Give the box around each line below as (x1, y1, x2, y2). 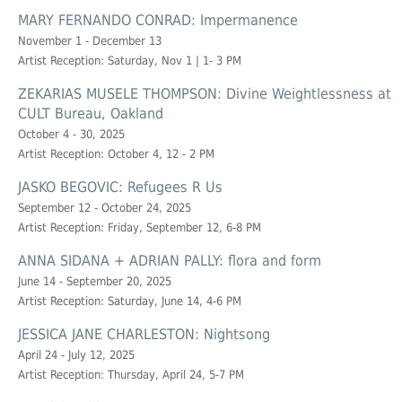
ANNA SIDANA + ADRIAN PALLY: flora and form (18, 252, 321, 270)
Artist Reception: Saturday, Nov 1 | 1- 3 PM (18, 54, 241, 68)
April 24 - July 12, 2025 (18, 348, 135, 363)
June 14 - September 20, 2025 (18, 275, 171, 289)
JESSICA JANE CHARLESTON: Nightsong (18, 326, 270, 344)
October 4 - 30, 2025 (18, 127, 125, 142)
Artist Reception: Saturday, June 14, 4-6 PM (18, 294, 241, 309)
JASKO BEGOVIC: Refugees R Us (18, 179, 223, 197)
